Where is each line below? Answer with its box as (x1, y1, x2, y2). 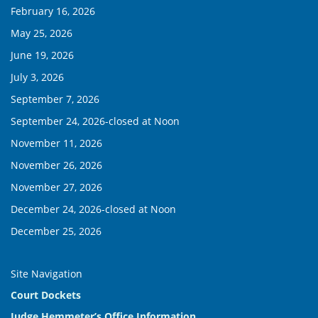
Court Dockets (11, 288, 81, 302)
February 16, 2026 (11, 4, 95, 18)
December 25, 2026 (11, 224, 102, 238)
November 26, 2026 (11, 158, 102, 172)
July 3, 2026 (11, 70, 64, 84)
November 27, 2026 (11, 180, 102, 194)
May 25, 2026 (11, 26, 72, 40)
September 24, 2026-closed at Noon (11, 114, 180, 128)
